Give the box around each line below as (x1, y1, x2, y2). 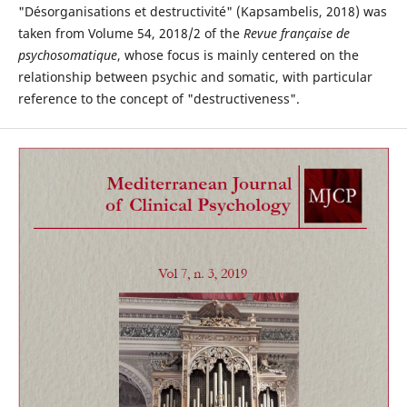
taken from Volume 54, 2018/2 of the (17, 25, 243, 42)
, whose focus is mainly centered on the (116, 46, 359, 64)
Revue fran (243, 25, 304, 42)
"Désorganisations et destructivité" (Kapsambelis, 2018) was (17, 3, 387, 20)
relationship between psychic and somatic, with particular (17, 68, 372, 85)
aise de (309, 25, 350, 42)
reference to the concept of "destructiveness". (17, 90, 300, 107)
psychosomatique (17, 46, 117, 64)
